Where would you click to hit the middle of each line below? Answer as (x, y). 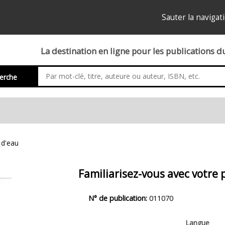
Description (105, 189)
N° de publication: (119, 198)
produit (96, 217)
